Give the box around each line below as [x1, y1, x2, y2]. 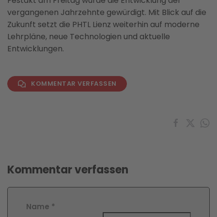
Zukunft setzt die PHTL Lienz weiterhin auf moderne [7, 18, 200, 30]
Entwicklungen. [7, 43, 64, 54]
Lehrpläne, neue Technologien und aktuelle [7, 31, 170, 42]
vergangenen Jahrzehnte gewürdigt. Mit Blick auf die [7, 6, 206, 18]
